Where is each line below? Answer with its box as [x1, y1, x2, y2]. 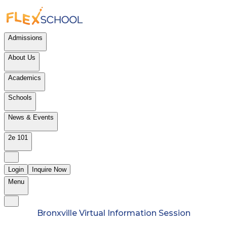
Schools [8, 93, 32, 101]
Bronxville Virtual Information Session [36, 208, 191, 218]
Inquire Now [32, 165, 66, 173]
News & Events [8, 113, 54, 122]
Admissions [8, 34, 43, 42]
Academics [8, 73, 41, 82]
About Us [8, 54, 35, 62]
